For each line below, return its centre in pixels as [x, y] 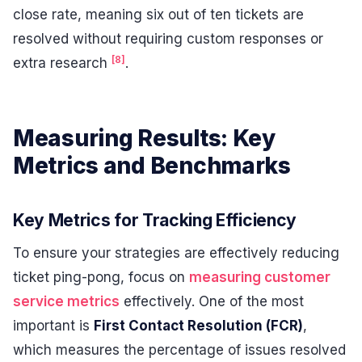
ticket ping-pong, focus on [101, 277]
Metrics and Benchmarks [152, 166]
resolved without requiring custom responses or [168, 38]
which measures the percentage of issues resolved [179, 349]
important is [53, 325]
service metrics [66, 301]
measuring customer [260, 277]
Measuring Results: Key [144, 139]
